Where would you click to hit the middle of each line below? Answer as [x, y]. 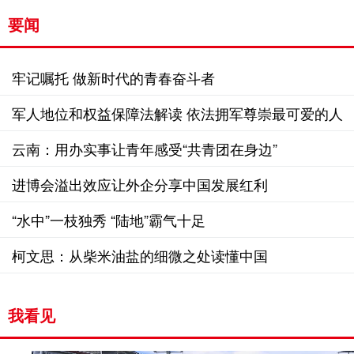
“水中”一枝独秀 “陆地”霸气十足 [109, 220]
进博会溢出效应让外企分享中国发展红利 [140, 184]
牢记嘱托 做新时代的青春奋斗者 [113, 77]
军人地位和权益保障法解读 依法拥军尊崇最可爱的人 [177, 113]
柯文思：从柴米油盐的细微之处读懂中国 [140, 255]
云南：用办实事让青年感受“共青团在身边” [145, 149]
